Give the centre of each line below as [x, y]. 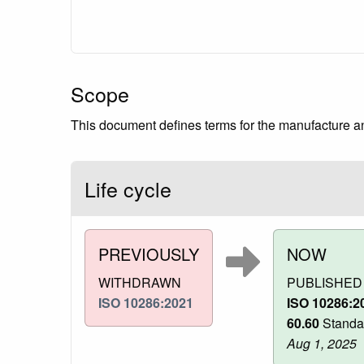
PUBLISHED [325, 282]
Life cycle [128, 188]
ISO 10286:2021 [146, 302]
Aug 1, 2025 [322, 343]
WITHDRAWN [140, 282]
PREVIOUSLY [149, 253]
